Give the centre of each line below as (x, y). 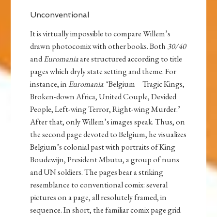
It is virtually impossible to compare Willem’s (101, 33)
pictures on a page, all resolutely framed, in (99, 197)
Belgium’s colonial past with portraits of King (103, 147)
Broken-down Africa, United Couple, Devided (103, 96)
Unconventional (60, 15)
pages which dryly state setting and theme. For (103, 71)
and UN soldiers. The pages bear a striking (97, 172)
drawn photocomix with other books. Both (99, 46)
